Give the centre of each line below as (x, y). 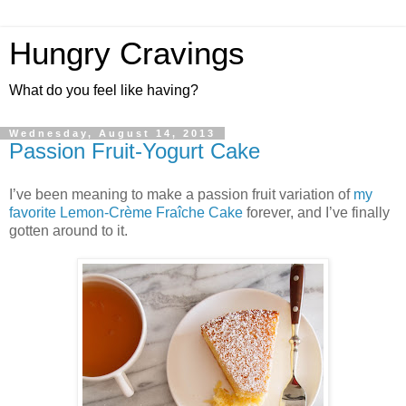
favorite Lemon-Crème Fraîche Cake (126, 212)
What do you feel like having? (104, 90)
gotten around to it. (68, 230)
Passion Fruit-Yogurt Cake (135, 151)
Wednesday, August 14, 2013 (112, 133)
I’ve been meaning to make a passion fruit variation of (181, 194)
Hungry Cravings (127, 53)
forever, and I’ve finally (316, 212)
